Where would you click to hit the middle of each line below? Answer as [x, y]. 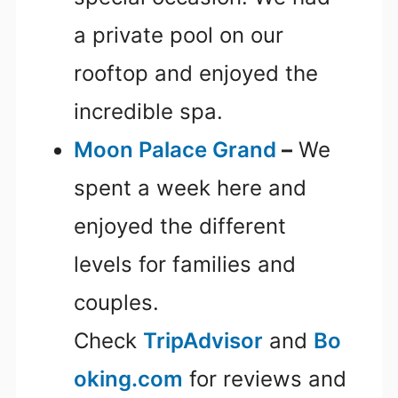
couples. [116, 303]
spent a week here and [190, 188]
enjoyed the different [180, 227]
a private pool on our [179, 36]
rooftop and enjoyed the [196, 74]
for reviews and [265, 379]
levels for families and [185, 265]
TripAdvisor [203, 341]
